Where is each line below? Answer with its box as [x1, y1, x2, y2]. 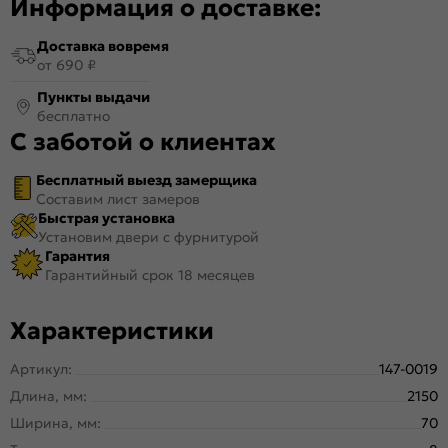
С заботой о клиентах [10, 126, 276, 157]
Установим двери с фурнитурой [38, 227, 259, 246]
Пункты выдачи [37, 87, 150, 106]
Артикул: [10, 359, 72, 378]
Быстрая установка [38, 208, 175, 227]
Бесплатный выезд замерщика [36, 170, 257, 189]
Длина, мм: [10, 386, 87, 405]
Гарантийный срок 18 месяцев [45, 265, 255, 284]
